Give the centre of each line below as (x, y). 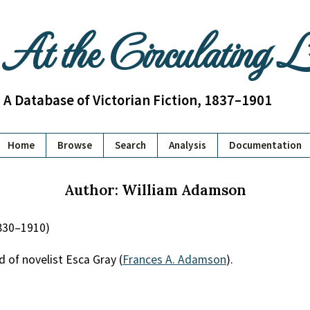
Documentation (265, 145)
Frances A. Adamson (174, 259)
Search (130, 145)
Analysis (188, 145)
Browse (75, 145)
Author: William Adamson (155, 190)
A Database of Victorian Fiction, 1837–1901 (137, 100)
